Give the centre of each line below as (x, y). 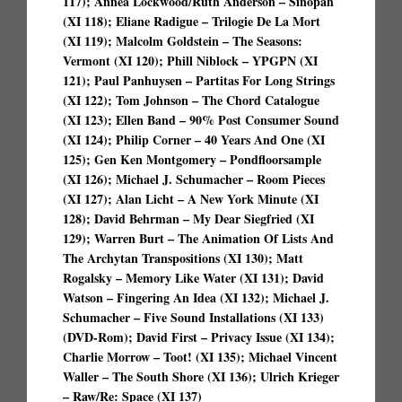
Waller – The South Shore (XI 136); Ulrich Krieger (201, 376)
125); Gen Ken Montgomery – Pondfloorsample (192, 159)
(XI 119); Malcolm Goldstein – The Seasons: (183, 41)
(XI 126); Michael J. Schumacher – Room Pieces (194, 179)
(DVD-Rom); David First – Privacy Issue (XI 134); (199, 337)
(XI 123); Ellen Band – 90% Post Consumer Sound (201, 120)
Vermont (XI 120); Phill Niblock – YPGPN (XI (190, 61)
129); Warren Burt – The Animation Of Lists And (198, 238)
